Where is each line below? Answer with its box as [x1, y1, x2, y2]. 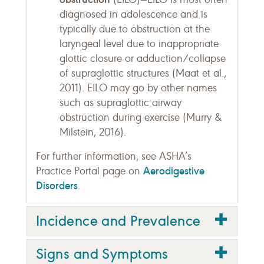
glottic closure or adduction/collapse [60, 52, 226, 65]
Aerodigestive [143, 164, 204, 177]
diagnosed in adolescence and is [60, 8, 207, 21]
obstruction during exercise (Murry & [60, 111, 222, 124]
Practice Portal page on [36, 164, 143, 177]
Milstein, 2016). [60, 126, 126, 138]
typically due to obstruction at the [60, 22, 210, 35]
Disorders [36, 179, 78, 192]
